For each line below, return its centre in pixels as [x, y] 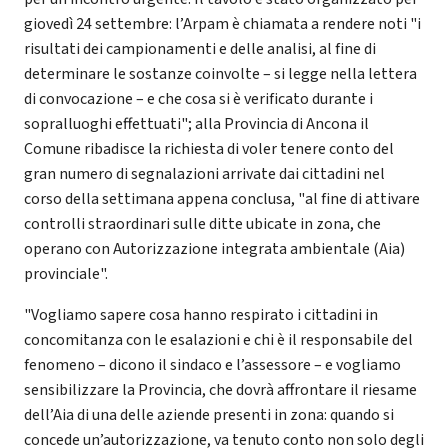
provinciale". [66, 273]
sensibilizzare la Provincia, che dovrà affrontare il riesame [220, 389]
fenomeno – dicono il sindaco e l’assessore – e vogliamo [212, 364]
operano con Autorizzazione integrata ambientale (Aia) [214, 248]
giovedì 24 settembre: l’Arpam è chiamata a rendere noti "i [222, 23]
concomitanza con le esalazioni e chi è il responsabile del [218, 339]
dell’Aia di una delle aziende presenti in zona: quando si [209, 414]
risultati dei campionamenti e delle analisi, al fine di [200, 48]
